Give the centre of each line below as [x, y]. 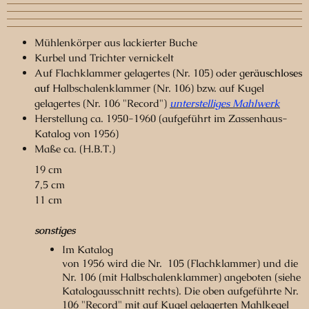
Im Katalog [88, 250]
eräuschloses [273, 73]
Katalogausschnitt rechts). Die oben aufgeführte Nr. [180, 291]
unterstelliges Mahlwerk [225, 103]
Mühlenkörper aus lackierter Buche [116, 43]
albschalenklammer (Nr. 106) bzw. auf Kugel [162, 88]
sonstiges [55, 230]
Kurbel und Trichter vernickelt [104, 58]
